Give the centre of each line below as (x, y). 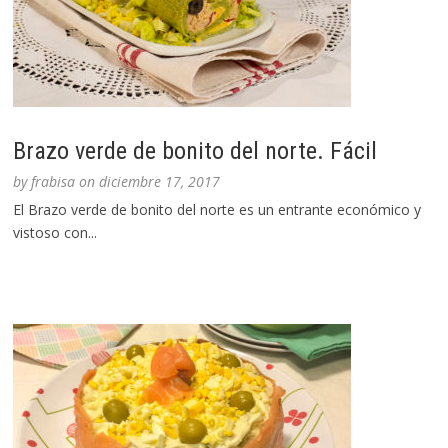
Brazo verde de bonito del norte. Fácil (195, 151)
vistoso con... (55, 233)
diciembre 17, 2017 (160, 182)
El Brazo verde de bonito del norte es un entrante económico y (217, 210)
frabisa (53, 182)
